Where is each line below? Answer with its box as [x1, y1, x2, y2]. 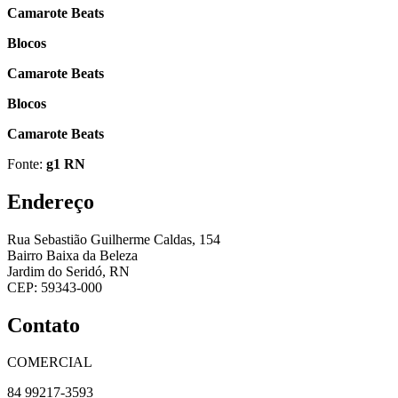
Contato [7, 313, 80, 337]
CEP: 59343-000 [7, 279, 102, 295]
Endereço [7, 189, 94, 213]
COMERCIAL [7, 354, 92, 370]
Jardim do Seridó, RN [7, 263, 130, 279]
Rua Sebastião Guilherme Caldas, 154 [7, 231, 220, 247]
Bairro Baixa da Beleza [7, 247, 138, 263]
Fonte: [7, 155, 46, 171]
